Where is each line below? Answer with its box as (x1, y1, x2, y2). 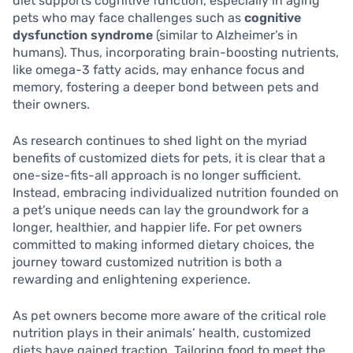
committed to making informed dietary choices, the (13, 237, 314, 253)
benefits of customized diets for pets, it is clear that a (13, 150, 325, 166)
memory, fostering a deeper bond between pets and (13, 80, 319, 95)
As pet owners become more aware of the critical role (13, 308, 326, 324)
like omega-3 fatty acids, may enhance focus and (13, 62, 305, 78)
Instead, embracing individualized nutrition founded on (13, 185, 339, 201)
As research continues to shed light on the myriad (13, 133, 307, 149)
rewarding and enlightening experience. (13, 272, 251, 288)
